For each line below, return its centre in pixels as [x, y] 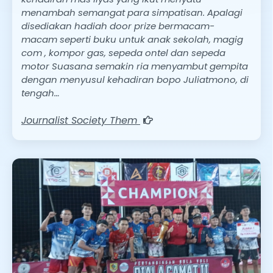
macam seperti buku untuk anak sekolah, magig [132, 39]
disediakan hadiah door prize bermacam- [118, 26]
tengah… [41, 93]
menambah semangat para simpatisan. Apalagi [132, 12]
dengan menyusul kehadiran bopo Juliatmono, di [135, 79]
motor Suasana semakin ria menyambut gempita [135, 66]
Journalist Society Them [81, 121]
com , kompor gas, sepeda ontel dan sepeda [123, 52]
